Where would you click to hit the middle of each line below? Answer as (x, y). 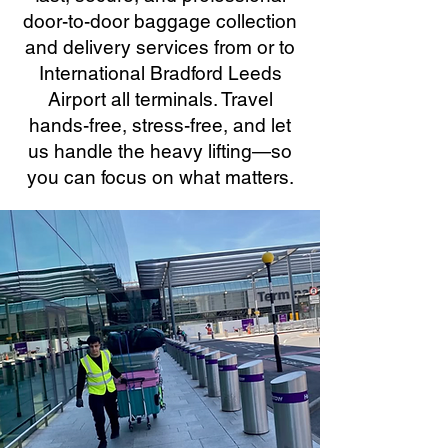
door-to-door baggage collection (160, 21)
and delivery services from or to (160, 47)
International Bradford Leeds (160, 73)
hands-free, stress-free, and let (160, 125)
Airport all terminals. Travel (160, 99)
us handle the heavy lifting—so (160, 151)
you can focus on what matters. (160, 177)
